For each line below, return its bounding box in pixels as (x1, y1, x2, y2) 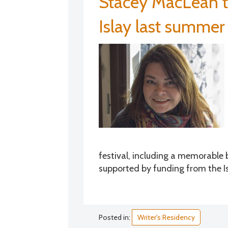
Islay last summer (99, 15, 225, 37)
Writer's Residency (137, 212, 195, 222)
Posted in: (99, 212, 132, 222)
